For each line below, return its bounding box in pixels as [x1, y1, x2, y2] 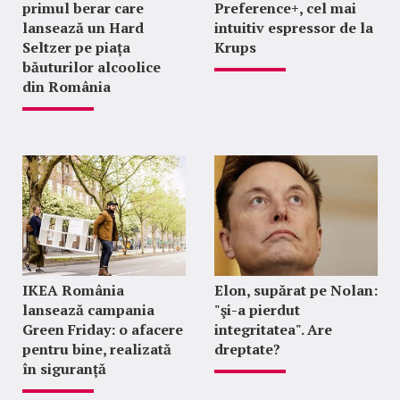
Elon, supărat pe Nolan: [213, 280, 378, 301]
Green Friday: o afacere [22, 320, 183, 340]
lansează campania [22, 300, 154, 321]
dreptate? [213, 339, 280, 360]
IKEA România [22, 280, 124, 301]
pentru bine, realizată [22, 339, 171, 360]
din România [22, 77, 111, 97]
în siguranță [22, 359, 106, 379]
